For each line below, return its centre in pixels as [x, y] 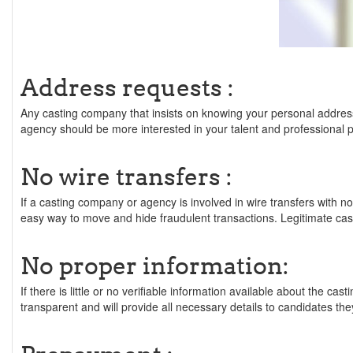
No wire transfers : [126, 176]
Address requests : [127, 87]
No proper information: [155, 266]
